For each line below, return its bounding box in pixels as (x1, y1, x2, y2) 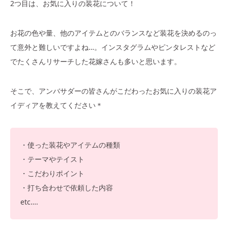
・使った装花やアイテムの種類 (20, 139, 120, 150)
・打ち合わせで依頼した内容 (20, 182, 113, 192)
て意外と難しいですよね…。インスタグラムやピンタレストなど (10, 42, 215, 52)
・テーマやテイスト (20, 154, 84, 164)
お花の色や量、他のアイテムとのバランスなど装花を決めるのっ (10, 27, 217, 38)
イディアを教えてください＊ (10, 100, 103, 110)
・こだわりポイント (20, 168, 84, 178)
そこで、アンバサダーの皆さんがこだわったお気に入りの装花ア (10, 85, 217, 96)
